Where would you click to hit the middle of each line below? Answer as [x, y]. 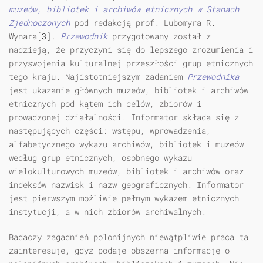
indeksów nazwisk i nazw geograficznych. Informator [126, 185]
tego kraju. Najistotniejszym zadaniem [98, 77]
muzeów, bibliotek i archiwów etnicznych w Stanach [124, 9]
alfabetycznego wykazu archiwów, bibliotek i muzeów [126, 144]
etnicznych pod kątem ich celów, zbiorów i [105, 104]
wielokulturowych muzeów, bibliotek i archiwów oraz [126, 171]
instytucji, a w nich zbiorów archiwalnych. [107, 212]
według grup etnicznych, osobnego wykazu [100, 158]
